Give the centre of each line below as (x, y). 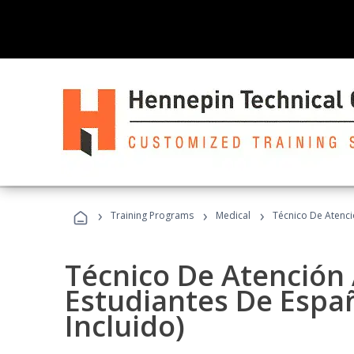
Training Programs (152, 215)
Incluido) (125, 326)
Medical (233, 215)
